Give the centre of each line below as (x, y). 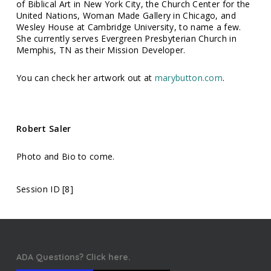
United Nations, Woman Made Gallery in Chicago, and (126, 16)
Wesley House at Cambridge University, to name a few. (129, 27)
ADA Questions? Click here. (73, 257)
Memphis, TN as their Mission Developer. (101, 50)
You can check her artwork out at (85, 78)
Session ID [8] (45, 189)
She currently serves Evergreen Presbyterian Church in (126, 39)
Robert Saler (44, 129)
